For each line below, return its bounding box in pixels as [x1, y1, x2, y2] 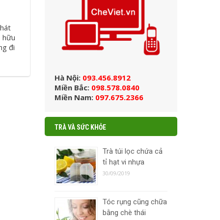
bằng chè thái [103, 208, 146, 218]
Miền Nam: [55, 92, 95, 103]
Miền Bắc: [55, 82, 91, 93]
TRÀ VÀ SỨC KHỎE [55, 123, 106, 132]
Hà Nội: [55, 73, 81, 83]
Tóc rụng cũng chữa [103, 197, 167, 207]
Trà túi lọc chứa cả [103, 147, 163, 156]
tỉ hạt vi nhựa [103, 158, 144, 167]
